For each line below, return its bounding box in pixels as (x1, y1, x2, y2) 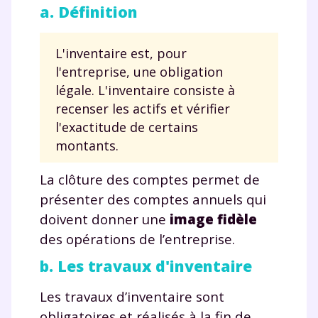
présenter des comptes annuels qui (40, 190, 266, 209)
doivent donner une (40, 210, 170, 229)
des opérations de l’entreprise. (40, 230, 235, 248)
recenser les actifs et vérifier (55, 100, 230, 118)
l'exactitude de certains (55, 119, 198, 136)
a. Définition (40, 1, 138, 23)
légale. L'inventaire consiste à (55, 82, 235, 99)
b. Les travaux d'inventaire (40, 256, 252, 277)
